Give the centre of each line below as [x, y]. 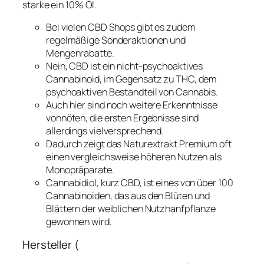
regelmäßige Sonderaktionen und [116, 40]
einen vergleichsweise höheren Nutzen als [134, 156]
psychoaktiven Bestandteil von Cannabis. [132, 92]
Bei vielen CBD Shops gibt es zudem [121, 27]
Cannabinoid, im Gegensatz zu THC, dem [132, 79]
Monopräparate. [80, 169]
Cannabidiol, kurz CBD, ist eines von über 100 [140, 182]
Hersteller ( [51, 245]
